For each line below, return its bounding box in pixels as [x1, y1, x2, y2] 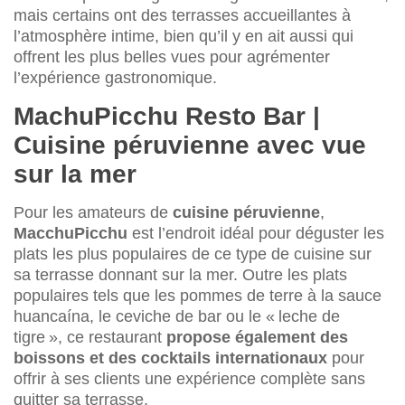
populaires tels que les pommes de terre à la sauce [14, 287, 381, 306]
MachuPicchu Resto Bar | [14, 102, 320, 131]
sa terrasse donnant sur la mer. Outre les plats [14, 266, 347, 285]
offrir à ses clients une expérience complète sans [14, 370, 365, 389]
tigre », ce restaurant [14, 328, 166, 347]
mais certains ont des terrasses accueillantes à [14, 6, 351, 25]
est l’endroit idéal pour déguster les [127, 224, 384, 243]
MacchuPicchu [14, 224, 127, 243]
